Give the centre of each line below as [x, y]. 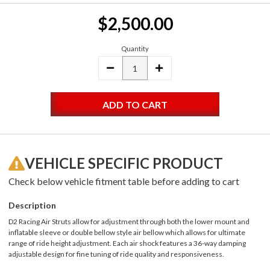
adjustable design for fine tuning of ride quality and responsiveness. [116, 254]
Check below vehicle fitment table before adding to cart [124, 181]
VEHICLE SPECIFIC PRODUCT [124, 163]
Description [32, 206]
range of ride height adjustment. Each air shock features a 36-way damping [127, 243]
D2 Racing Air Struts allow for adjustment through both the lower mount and [129, 222]
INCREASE [176, 68]
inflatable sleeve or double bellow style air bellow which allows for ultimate [127, 233]
